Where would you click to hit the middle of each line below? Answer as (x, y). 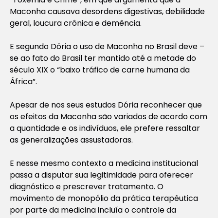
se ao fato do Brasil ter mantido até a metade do (103, 58)
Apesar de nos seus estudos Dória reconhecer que (106, 105)
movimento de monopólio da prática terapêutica (104, 198)
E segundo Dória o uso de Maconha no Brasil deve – (107, 46)
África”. (23, 81)
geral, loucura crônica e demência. (76, 23)
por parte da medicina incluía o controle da (93, 210)
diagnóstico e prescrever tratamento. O (87, 186)
